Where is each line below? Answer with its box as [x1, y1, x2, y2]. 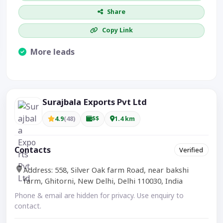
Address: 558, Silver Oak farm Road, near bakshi [23, 165, 189, 175]
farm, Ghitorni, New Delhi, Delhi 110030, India [23, 176, 183, 186]
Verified [179, 145, 204, 154]
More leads [28, 46, 75, 57]
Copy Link [102, 26, 133, 35]
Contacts [14, 144, 51, 155]
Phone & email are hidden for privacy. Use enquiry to [14, 191, 184, 201]
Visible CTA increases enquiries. [18, 58, 118, 68]
